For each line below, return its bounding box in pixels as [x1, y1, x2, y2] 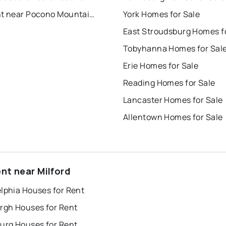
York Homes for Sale [123, 8, 200, 20]
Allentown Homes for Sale [123, 111, 223, 123]
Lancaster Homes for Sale [123, 94, 223, 105]
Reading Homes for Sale [123, 77, 215, 88]
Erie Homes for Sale [123, 60, 199, 71]
